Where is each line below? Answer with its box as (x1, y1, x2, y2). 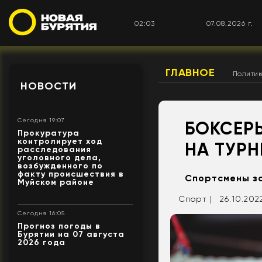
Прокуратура (18, 128, 80, 139)
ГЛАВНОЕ (165, 66, 215, 80)
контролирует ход (18, 136, 102, 147)
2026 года (18, 237, 65, 248)
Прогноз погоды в (18, 221, 101, 232)
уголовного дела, (18, 153, 101, 163)
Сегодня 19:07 (18, 117, 65, 124)
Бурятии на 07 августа (18, 229, 125, 240)
